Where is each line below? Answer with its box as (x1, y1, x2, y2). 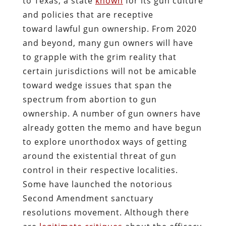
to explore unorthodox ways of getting (22, 136, 187, 147)
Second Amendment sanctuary (22, 192, 153, 204)
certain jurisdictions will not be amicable (22, 65, 197, 77)
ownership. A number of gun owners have (22, 107, 201, 119)
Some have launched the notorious (22, 178, 173, 190)
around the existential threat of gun (22, 150, 177, 161)
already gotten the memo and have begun (22, 122, 202, 133)
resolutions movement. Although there (22, 206, 189, 218)
